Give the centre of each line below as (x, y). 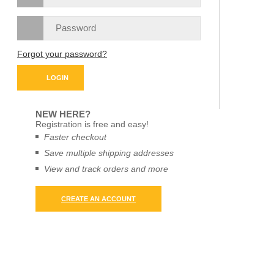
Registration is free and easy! (92, 124)
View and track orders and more (106, 168)
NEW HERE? (63, 114)
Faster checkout (75, 137)
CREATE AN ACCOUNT (98, 198)
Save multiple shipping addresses (109, 153)
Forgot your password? (62, 54)
